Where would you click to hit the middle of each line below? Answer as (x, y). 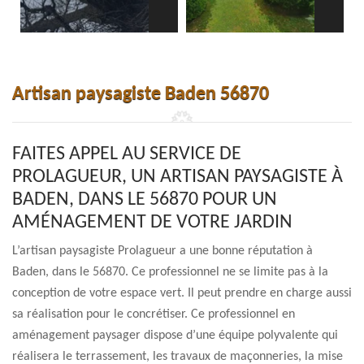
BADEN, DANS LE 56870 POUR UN (145, 200)
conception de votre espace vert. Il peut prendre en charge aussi (182, 293)
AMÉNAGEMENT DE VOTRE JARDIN (152, 223)
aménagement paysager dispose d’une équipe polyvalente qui (175, 336)
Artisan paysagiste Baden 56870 (141, 94)
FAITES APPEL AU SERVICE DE (127, 154)
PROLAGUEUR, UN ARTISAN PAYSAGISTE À (178, 177)
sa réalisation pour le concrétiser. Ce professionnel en (154, 314)
